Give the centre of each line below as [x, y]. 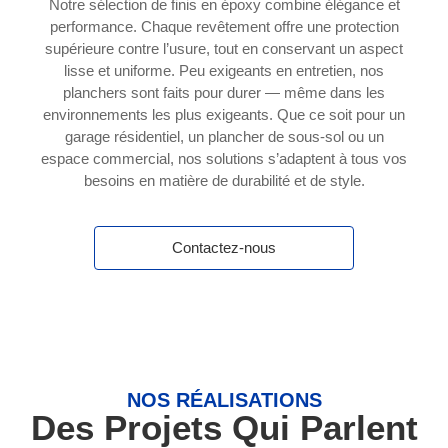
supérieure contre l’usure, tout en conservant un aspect [224, 48]
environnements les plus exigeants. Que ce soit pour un [224, 114]
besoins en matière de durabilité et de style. [224, 180]
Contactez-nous [224, 248]
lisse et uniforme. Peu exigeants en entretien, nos [224, 70]
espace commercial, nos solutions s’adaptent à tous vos [224, 158]
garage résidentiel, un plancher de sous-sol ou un [224, 136]
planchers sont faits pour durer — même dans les [224, 92]
